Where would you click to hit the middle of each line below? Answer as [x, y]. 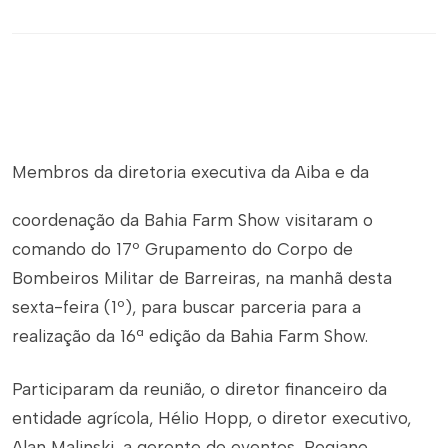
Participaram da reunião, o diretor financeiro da [199, 389]
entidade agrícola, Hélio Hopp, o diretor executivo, [211, 418]
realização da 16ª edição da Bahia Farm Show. [192, 336]
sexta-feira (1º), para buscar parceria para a [186, 307]
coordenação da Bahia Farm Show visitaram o [192, 220]
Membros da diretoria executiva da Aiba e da [190, 172]
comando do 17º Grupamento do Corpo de [182, 249]
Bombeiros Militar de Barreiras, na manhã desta [202, 278]
